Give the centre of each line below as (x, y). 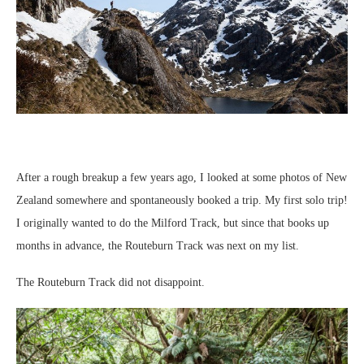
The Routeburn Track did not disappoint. (110, 282)
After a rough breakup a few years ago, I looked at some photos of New (182, 177)
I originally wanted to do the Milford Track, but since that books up (173, 223)
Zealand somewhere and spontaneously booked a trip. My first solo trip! (182, 200)
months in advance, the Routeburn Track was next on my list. (158, 245)
